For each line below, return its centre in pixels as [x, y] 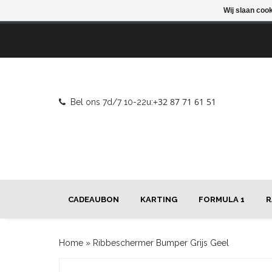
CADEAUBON [93, 199]
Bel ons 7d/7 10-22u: [112, 102]
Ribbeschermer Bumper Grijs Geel [161, 243]
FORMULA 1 [222, 199]
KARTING [159, 199]
